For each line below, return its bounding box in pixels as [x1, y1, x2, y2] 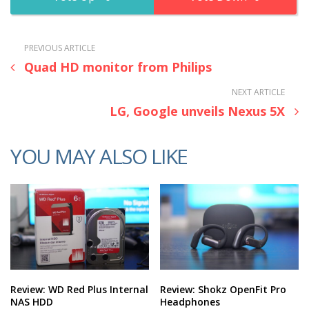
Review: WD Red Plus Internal [10, 282, 148, 296]
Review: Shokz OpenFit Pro [160, 282, 287, 296]
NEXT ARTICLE [232, 86, 285, 98]
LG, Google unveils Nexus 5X [110, 102, 285, 119]
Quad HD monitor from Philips [24, 58, 212, 75]
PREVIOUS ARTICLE [24, 41, 95, 54]
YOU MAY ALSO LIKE [10, 141, 188, 170]
